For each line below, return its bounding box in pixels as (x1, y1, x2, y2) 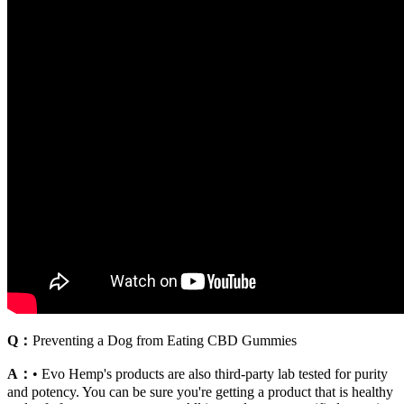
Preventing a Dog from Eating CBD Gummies (32, 333, 297, 349)
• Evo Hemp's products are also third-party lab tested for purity (32, 366, 388, 382)
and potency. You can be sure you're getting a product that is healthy (7, 384, 393, 400)
